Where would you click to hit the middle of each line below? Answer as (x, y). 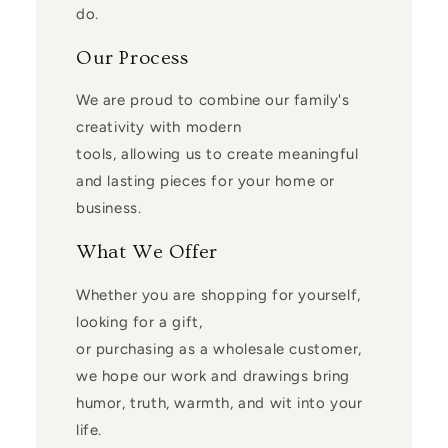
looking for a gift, (139, 321)
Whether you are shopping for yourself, (218, 294)
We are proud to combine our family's (212, 100)
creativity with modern (158, 127)
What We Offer (146, 251)
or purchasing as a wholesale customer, (218, 348)
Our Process (132, 57)
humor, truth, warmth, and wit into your (219, 402)
